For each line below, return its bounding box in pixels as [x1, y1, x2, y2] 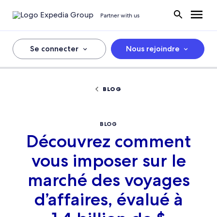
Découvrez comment [26, 131, 191, 152]
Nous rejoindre [125, 44, 180, 53]
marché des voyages [27, 170, 190, 190]
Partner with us [100, 11, 139, 19]
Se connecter [30, 44, 79, 53]
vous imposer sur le [31, 150, 186, 171]
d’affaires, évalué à [34, 189, 183, 210]
